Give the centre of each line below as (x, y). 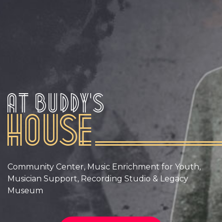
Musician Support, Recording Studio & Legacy (98, 179)
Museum (25, 191)
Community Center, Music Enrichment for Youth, (104, 167)
